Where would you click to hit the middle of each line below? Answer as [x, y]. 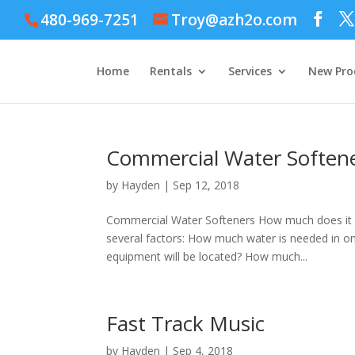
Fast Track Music [186, 323]
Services [250, 71]
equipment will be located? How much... [207, 256]
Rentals [171, 71]
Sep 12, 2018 [206, 185]
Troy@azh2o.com [234, 20]
